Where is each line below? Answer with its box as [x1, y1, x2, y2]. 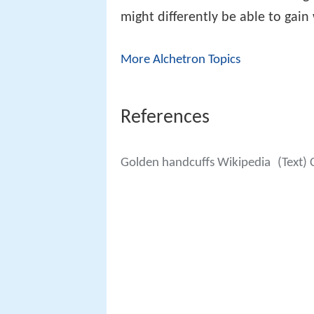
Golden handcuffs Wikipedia [121, 156, 271, 170]
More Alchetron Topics [121, 53, 240, 67]
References [121, 108, 210, 128]
